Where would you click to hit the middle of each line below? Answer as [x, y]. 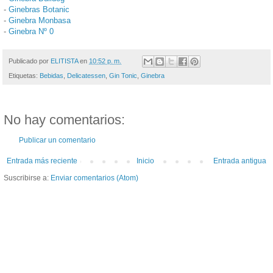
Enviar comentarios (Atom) [94, 178]
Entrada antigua [240, 161]
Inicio [145, 161]
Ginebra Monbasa [40, 20]
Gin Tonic [123, 76]
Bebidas [51, 76]
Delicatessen [86, 76]
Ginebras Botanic [39, 9]
